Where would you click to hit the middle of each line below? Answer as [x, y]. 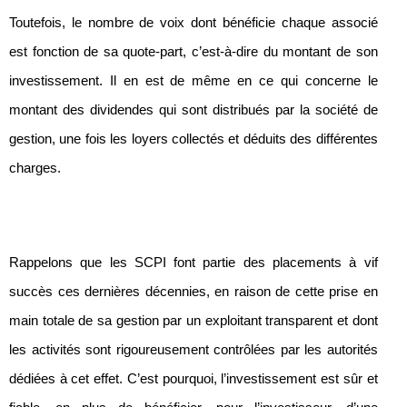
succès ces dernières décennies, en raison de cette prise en [194, 292]
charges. [35, 169]
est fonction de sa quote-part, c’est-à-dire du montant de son [194, 52]
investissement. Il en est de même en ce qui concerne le [194, 81]
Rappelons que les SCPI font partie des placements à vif [194, 263]
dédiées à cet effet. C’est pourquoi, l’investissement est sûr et [194, 379]
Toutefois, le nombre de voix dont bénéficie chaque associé [194, 23]
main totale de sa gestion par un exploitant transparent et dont [194, 321]
